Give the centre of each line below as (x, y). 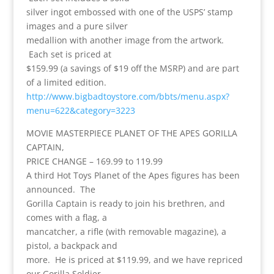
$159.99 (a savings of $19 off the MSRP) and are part (132, 68)
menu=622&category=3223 (80, 110)
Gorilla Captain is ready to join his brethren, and (125, 203)
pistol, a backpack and (72, 245)
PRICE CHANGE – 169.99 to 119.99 (94, 161)
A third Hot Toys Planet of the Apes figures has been (133, 175)
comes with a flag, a (66, 217)
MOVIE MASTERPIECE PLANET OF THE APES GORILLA (131, 133)
